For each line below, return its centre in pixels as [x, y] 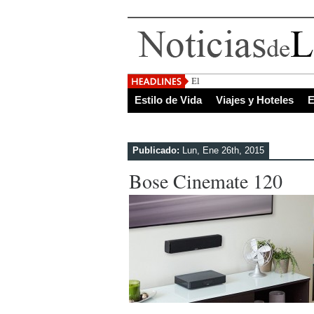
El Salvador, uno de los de [240, 81]
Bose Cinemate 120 [206, 181]
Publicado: [156, 150]
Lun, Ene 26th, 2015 [222, 150]
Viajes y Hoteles [255, 100]
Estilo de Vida [168, 100]
